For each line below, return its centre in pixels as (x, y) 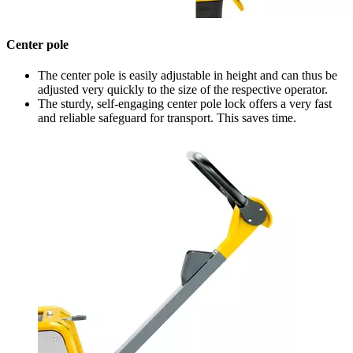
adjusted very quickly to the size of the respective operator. (183, 90)
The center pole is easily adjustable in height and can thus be (188, 76)
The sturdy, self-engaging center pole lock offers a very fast (185, 104)
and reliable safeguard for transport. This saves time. (167, 118)
